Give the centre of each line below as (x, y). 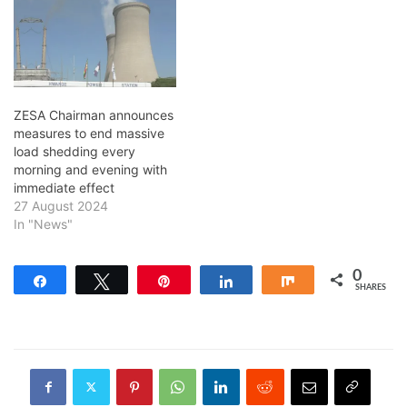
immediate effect (64, 187)
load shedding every (74, 151)
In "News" (43, 223)
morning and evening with (90, 169)
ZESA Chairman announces (94, 114)
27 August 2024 (61, 205)
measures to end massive (89, 133)
